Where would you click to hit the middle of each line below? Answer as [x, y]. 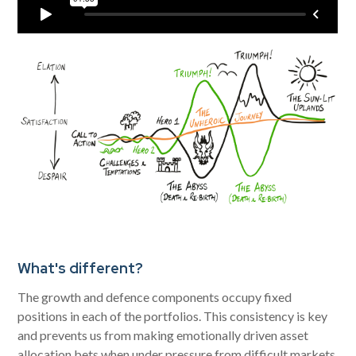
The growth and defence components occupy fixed [155, 296]
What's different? [81, 268]
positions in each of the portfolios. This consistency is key [173, 315]
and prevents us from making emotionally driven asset [163, 335]
